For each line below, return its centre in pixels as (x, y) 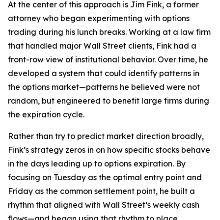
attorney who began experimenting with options (99, 18)
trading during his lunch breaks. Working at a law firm (109, 32)
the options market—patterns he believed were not (104, 87)
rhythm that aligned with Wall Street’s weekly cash (104, 205)
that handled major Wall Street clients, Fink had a (102, 46)
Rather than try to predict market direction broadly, (106, 136)
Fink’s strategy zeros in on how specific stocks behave (109, 150)
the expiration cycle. (46, 114)
